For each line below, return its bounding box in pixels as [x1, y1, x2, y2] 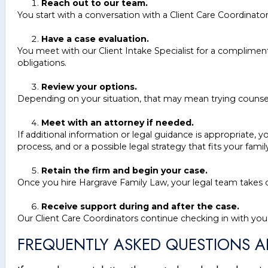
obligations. [17, 57, 66, 68]
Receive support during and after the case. [41, 200, 239, 212]
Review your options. [41, 81, 137, 92]
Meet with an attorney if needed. [41, 117, 194, 128]
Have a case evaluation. [41, 33, 149, 44]
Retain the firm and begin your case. [41, 165, 208, 176]
